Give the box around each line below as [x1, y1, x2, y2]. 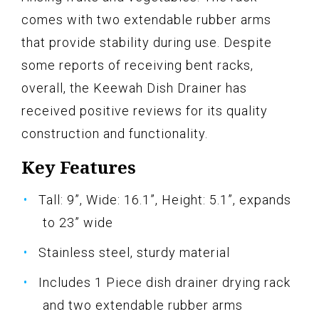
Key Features [21, 155, 136, 179]
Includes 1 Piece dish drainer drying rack [38, 274, 291, 290]
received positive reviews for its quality [21, 103, 268, 118]
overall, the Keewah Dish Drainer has [21, 80, 247, 95]
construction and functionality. [21, 125, 208, 141]
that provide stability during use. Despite [21, 34, 272, 50]
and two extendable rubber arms [43, 297, 243, 313]
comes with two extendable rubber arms [21, 11, 271, 27]
